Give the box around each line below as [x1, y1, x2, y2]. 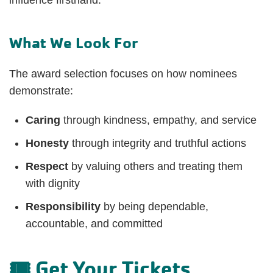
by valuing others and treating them [68, 160, 243, 172]
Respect [26, 160, 68, 172]
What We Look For [9, 32, 138, 52]
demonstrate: [9, 84, 73, 97]
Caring [26, 113, 60, 126]
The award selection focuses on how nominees [9, 67, 237, 80]
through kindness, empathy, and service [60, 113, 257, 126]
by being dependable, [101, 200, 208, 213]
